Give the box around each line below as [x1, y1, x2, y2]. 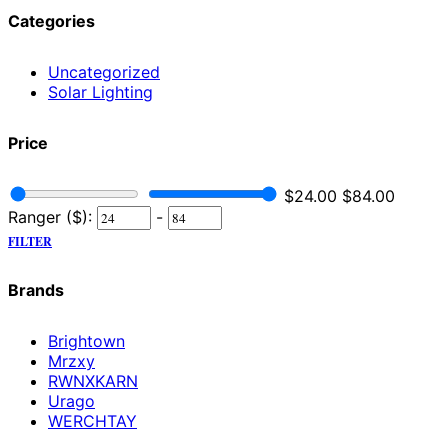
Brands [8, 280, 64, 301]
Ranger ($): [8, 206, 92, 227]
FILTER [8, 232, 52, 250]
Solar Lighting [48, 82, 153, 103]
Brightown [48, 330, 125, 351]
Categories [8, 11, 95, 32]
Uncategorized [48, 62, 160, 83]
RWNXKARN [48, 370, 138, 391]
